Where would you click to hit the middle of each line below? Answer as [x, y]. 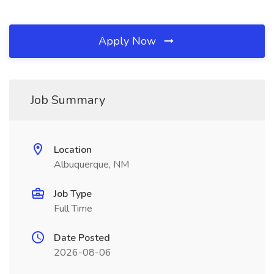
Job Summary [68, 100]
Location [73, 150]
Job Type [73, 194]
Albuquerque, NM [91, 165]
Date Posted [82, 238]
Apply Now [129, 41]
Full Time [73, 209]
